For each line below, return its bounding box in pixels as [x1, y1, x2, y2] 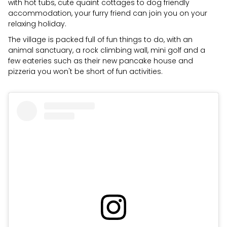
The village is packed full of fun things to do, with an [8, 34, 193, 45]
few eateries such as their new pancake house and [8, 56, 193, 66]
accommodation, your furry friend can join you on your [8, 8, 207, 18]
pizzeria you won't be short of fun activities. [8, 66, 163, 77]
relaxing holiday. [8, 19, 66, 29]
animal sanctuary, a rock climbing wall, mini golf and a [8, 45, 205, 55]
